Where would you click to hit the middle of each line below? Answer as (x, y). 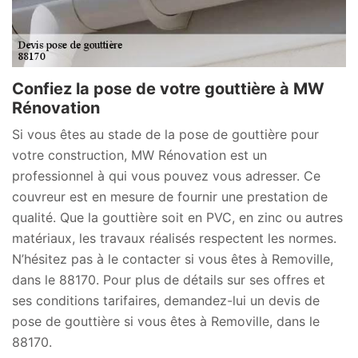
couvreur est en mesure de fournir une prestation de (170, 196)
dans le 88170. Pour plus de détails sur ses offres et (169, 279)
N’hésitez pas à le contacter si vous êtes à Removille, (173, 259)
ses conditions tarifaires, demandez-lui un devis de (166, 300)
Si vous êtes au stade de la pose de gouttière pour (165, 134)
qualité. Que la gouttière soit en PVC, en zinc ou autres (177, 217)
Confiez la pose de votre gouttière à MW (168, 88)
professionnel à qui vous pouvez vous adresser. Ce (166, 175)
